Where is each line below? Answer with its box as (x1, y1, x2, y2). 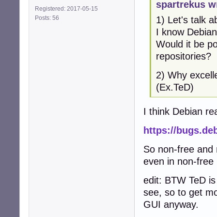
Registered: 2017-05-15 (35, 5, 98, 12)
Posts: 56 (35, 14, 62, 21)
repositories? (155, 51, 211, 62)
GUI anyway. (143, 199, 199, 210)
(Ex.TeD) (155, 82, 194, 93)
